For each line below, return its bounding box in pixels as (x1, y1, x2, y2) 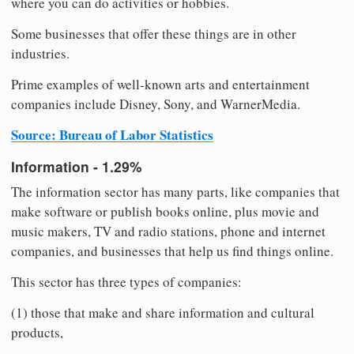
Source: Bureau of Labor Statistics (11, 124, 213, 145)
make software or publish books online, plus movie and (11, 201, 319, 220)
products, (11, 322, 63, 341)
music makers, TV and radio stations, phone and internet (11, 221, 326, 240)
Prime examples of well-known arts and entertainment (11, 74, 310, 93)
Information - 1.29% (11, 156, 142, 177)
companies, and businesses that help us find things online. (11, 241, 333, 260)
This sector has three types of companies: (11, 272, 242, 291)
